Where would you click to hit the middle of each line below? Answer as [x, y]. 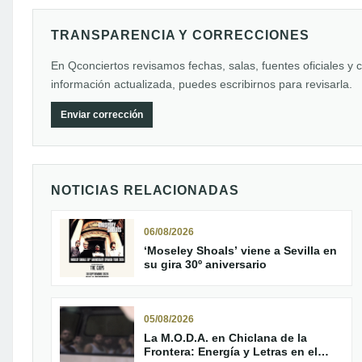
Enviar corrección [102, 115]
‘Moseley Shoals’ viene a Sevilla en [240, 250]
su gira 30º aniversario [205, 264]
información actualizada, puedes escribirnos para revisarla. [202, 84]
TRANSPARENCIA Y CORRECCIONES [180, 35]
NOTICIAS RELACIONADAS [145, 190]
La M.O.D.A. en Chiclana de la [225, 338]
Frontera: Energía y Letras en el [231, 351]
